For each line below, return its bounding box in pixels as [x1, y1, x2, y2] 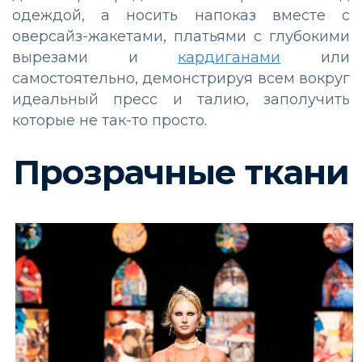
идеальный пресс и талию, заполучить [12, 90, 350, 108]
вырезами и [12, 48, 179, 66]
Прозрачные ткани [13, 150, 349, 193]
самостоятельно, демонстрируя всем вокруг [12, 69, 350, 87]
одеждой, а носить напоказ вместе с [12, 6, 350, 24]
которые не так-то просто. [12, 111, 207, 129]
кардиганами [178, 48, 281, 66]
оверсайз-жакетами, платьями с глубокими [12, 27, 350, 45]
